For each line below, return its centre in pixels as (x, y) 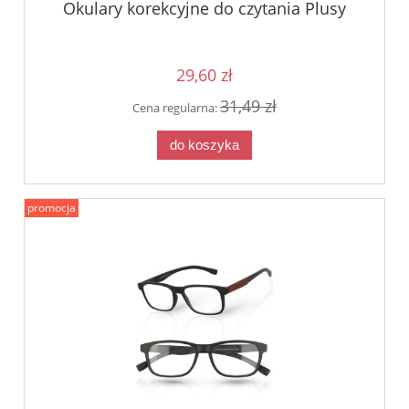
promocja (52, 208)
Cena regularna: (176, 108)
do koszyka (204, 145)
